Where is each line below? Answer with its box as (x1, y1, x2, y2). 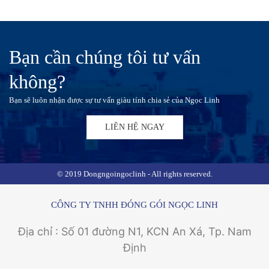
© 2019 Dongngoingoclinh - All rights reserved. (56, 169, 213, 178)
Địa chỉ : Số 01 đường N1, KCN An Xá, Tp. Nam (17, 225, 252, 238)
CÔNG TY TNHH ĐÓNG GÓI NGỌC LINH (51, 200, 218, 210)
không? (9, 71, 65, 92)
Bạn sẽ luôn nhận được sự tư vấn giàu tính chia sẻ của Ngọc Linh (9, 95, 220, 104)
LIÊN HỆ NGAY (104, 122, 165, 131)
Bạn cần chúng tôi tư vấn (9, 46, 201, 68)
